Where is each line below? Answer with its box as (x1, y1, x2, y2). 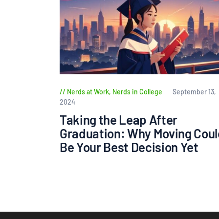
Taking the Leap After (60, 111, 177, 127)
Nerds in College (112, 88, 162, 96)
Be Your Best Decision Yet (60, 139, 198, 154)
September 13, (173, 88, 217, 96)
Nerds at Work (67, 88, 109, 96)
